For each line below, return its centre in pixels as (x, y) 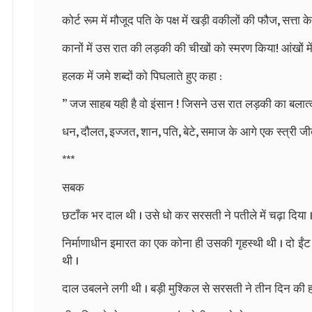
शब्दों (123, 76)
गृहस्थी (250, 243)
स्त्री (287, 132)
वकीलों (226, 21)
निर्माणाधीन (85, 243)
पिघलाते (167, 76)
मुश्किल (184, 289)
